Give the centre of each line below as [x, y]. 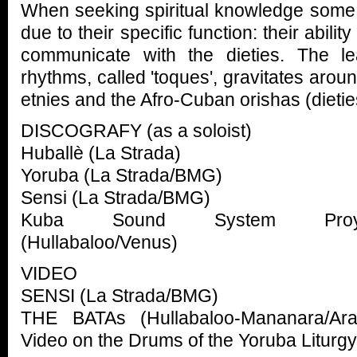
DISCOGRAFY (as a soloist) [136, 131]
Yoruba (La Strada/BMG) [122, 175]
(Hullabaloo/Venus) [99, 242]
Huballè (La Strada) [101, 153]
